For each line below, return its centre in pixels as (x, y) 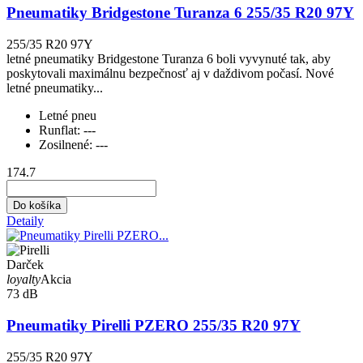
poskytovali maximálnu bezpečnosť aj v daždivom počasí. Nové (170, 74)
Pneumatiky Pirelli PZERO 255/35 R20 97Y (154, 325)
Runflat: (61, 130)
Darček (25, 265)
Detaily (25, 221)
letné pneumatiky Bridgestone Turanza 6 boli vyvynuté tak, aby (169, 59)
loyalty (23, 280)
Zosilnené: (67, 145)
